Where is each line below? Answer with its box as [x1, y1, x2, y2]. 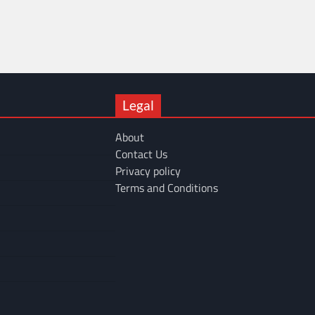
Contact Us [115, 145, 167, 162]
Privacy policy [115, 162, 181, 179]
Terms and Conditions [115, 179, 218, 196]
